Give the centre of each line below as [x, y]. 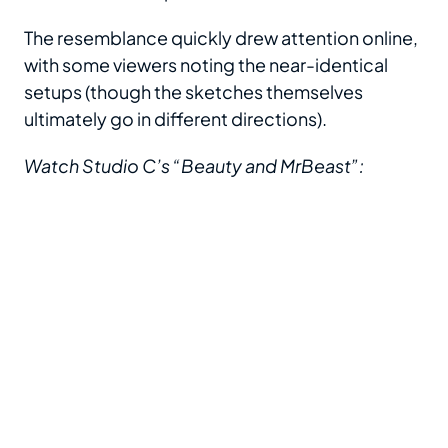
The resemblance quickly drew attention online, [221, 38]
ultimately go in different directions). [175, 119]
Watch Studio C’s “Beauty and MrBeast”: [194, 166]
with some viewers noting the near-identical [206, 65]
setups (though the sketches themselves [193, 92]
